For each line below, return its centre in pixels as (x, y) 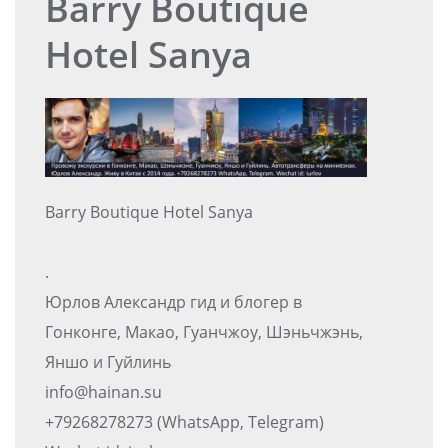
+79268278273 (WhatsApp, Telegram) (184, 421)
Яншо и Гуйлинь (108, 361)
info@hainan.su (103, 391)
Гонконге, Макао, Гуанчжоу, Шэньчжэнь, (204, 331)
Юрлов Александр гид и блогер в (173, 301)
